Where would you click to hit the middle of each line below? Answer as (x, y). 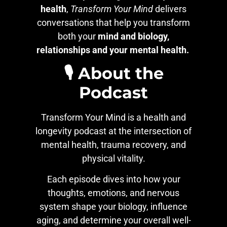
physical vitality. (113, 158)
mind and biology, (134, 36)
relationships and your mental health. (113, 50)
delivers (170, 9)
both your (78, 36)
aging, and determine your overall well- (113, 220)
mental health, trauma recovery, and (113, 144)
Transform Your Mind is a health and (113, 117)
